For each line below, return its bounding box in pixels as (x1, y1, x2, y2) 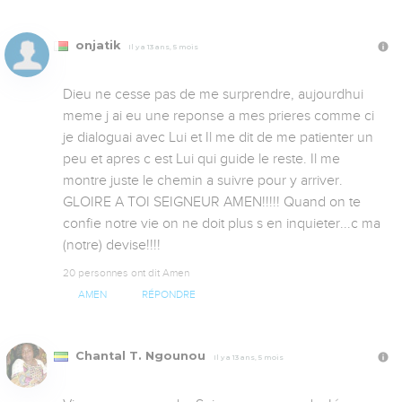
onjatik (72, 38, 124, 52)
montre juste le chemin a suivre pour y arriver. (63, 171, 343, 188)
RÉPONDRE (141, 288, 196, 301)
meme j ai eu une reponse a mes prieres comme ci (63, 107, 374, 124)
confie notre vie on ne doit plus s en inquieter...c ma (63, 214, 380, 232)
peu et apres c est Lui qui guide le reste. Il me (63, 150, 340, 167)
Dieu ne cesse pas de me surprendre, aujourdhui (63, 85, 363, 102)
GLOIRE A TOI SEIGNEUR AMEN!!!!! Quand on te (63, 193, 361, 210)
